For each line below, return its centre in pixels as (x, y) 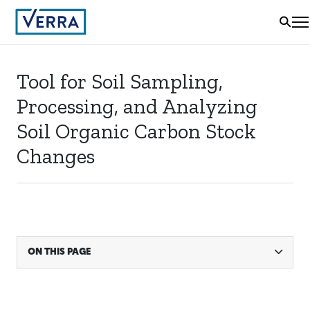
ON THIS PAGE (60, 252)
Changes (56, 156)
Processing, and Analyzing (137, 107)
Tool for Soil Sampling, (120, 82)
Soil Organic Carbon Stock (136, 131)
